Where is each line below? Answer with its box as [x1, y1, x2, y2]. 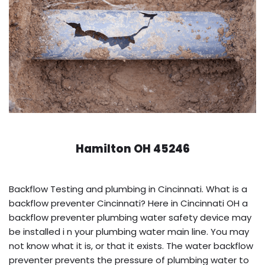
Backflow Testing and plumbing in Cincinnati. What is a [9, 182, 247, 195]
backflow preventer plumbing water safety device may [9, 211, 251, 224]
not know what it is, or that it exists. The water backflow [9, 239, 253, 252]
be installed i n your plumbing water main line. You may [9, 225, 249, 238]
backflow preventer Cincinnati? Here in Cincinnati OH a [9, 196, 248, 209]
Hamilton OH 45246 [75, 140, 190, 157]
